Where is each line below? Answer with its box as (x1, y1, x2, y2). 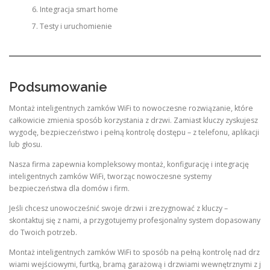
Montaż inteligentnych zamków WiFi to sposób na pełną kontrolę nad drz (9, 247, 260, 258)
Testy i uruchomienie (39, 21, 112, 32)
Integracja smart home (39, 4, 118, 15)
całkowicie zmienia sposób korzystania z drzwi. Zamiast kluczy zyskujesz (9, 115, 258, 125)
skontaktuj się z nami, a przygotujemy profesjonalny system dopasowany (9, 215, 260, 226)
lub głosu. (9, 139, 42, 149)
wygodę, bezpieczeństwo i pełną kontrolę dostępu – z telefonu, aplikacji (9, 127, 259, 137)
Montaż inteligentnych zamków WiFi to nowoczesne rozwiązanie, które (9, 103, 253, 113)
